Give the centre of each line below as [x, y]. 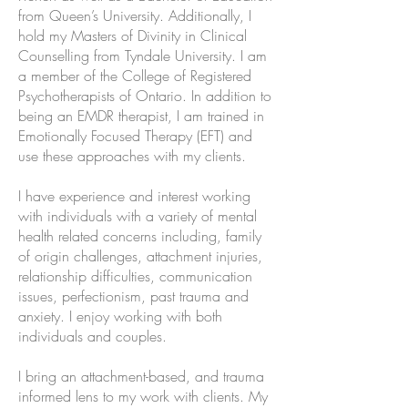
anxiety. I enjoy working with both [120, 316]
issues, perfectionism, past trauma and [133, 296]
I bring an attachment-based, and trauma [141, 376]
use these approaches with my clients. [134, 156]
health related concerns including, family [140, 236]
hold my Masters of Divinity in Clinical [133, 36]
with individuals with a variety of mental [138, 216]
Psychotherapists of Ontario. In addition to [145, 96]
